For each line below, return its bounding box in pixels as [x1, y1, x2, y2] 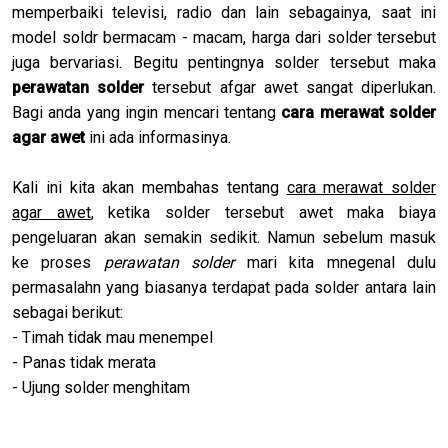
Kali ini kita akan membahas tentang [12, 177, 287, 197]
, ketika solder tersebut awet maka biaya [90, 202, 437, 222]
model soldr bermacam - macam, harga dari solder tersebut [12, 27, 436, 47]
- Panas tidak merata [12, 352, 156, 372]
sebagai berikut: [12, 302, 123, 322]
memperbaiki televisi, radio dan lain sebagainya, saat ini [12, 2, 436, 22]
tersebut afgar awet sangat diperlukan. [144, 77, 437, 97]
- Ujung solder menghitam [12, 377, 190, 397]
